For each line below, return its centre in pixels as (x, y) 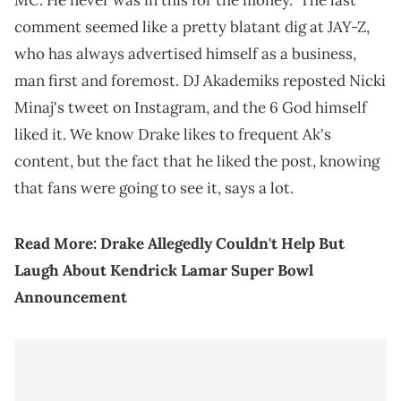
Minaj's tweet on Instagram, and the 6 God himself (191, 108)
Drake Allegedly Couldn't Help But (222, 244)
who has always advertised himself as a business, (185, 54)
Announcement (71, 298)
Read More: (57, 244)
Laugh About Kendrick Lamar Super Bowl (164, 271)
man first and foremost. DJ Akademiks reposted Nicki (200, 81)
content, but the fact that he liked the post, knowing (197, 162)
